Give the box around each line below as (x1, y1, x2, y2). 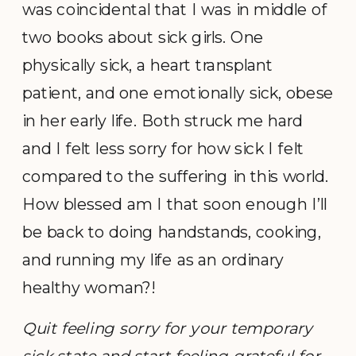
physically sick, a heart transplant (22, 54, 273, 75)
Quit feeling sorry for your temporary (22, 318, 313, 339)
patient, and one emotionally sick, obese (22, 82, 335, 103)
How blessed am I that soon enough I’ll (22, 193, 327, 214)
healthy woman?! (22, 277, 155, 297)
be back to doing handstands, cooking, (22, 221, 322, 242)
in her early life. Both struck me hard (22, 110, 303, 130)
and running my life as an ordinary (22, 249, 284, 269)
